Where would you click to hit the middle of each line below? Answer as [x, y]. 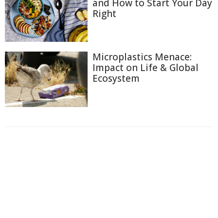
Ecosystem [116, 79]
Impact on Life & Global [145, 68]
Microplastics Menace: [142, 57]
